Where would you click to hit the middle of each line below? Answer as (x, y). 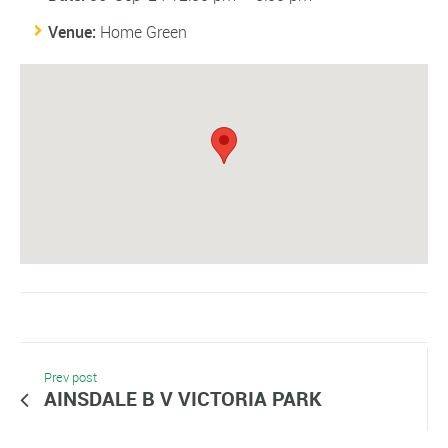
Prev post (70, 378)
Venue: (72, 32)
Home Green (143, 32)
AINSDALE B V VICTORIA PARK (183, 399)
